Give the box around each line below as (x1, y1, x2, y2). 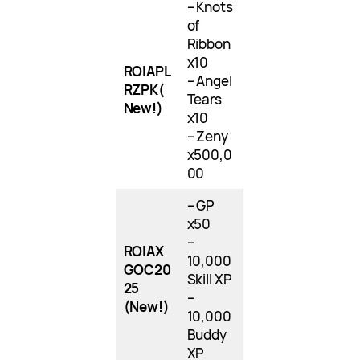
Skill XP (186, 270, 232, 289)
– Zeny (186, 127, 229, 146)
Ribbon (186, 35, 231, 54)
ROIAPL (123, 62, 172, 81)
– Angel (186, 72, 232, 91)
